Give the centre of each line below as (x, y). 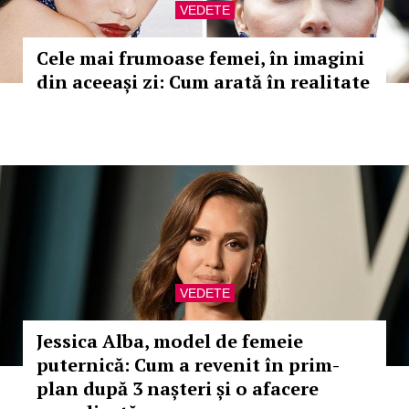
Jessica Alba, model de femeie (170, 341)
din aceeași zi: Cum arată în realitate (203, 82)
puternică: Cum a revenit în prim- (188, 365)
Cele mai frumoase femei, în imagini (200, 58)
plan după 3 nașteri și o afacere (178, 388)
